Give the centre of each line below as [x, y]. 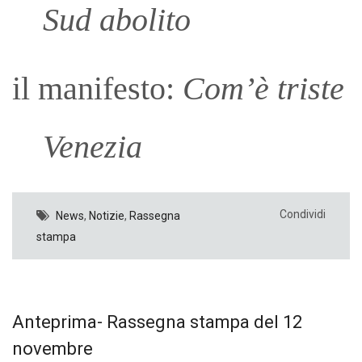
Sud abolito [116, 20]
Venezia [92, 146]
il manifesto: [97, 88]
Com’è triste [263, 88]
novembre [53, 348]
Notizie [107, 215]
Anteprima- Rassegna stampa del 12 [157, 322]
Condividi [302, 214]
